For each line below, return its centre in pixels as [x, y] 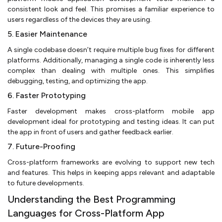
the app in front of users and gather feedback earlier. [90, 132]
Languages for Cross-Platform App [86, 213]
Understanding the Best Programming [91, 199]
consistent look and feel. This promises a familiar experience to [111, 9]
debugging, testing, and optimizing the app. [78, 81]
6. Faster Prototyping [47, 95]
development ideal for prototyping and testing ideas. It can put [111, 121]
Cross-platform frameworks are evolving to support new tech [111, 162]
